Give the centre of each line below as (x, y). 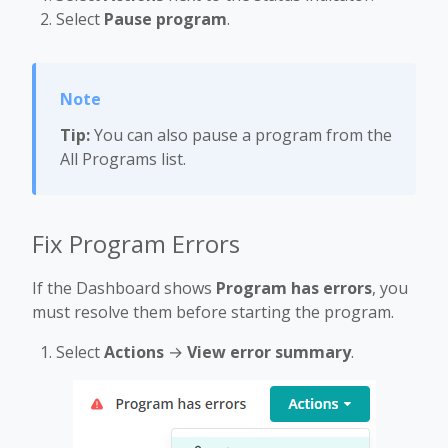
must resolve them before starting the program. (213, 312)
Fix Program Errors (136, 244)
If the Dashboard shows (124, 288)
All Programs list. (123, 159)
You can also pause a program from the (241, 135)
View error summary (269, 352)
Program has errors (294, 288)
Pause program (165, 19)
